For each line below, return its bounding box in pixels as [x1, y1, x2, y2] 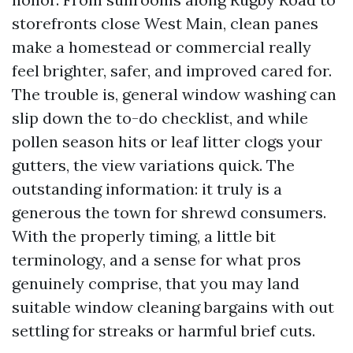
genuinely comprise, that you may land [12, 273, 299, 293]
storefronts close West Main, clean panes [12, 13, 318, 33]
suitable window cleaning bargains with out [12, 297, 334, 317]
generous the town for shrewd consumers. [12, 203, 326, 222]
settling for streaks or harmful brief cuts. [12, 321, 315, 340]
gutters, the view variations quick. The [12, 155, 295, 175]
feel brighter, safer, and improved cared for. [12, 61, 332, 80]
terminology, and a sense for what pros [12, 250, 301, 269]
